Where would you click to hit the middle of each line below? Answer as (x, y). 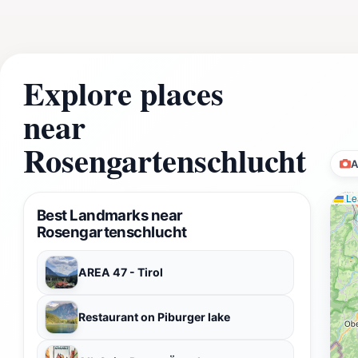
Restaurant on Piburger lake (154, 316)
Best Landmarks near (110, 215)
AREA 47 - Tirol (121, 272)
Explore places (123, 93)
